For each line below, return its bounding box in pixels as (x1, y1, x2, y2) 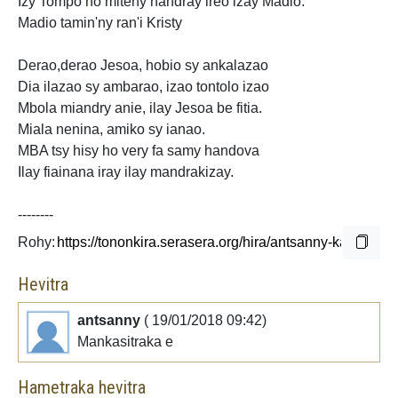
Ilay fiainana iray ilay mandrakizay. (18, 163, 234, 179)
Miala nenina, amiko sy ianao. (18, 121, 205, 137)
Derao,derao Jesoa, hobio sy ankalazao (18, 57, 268, 73)
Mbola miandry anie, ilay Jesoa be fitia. (18, 99, 262, 115)
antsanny (77, 312, 144, 328)
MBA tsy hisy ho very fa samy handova (18, 142, 259, 158)
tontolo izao (196, 78, 269, 94)
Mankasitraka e (77, 333, 173, 349)
